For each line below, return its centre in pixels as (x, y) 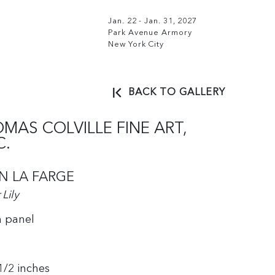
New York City (136, 45)
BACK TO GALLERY (176, 93)
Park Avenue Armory (150, 33)
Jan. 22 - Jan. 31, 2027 (153, 21)
